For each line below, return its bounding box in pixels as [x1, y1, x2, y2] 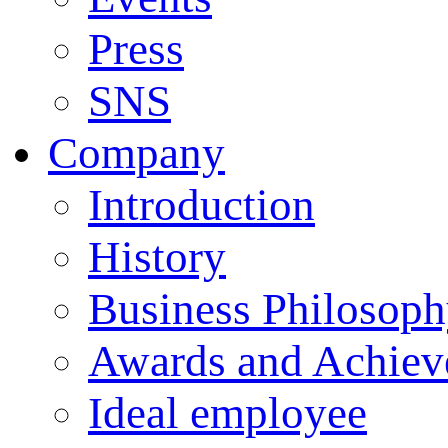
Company [48, 127, 225, 178]
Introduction [88, 179, 315, 230]
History [88, 231, 226, 282]
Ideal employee [88, 387, 367, 438]
